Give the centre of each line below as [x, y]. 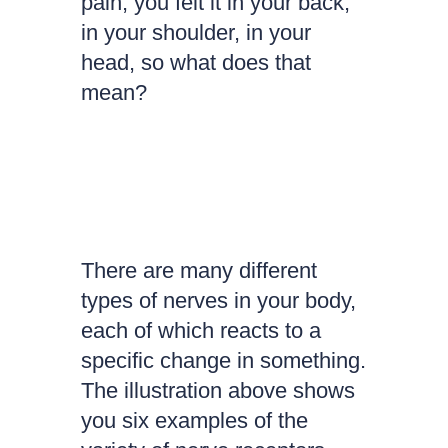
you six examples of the [194, 420]
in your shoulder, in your [195, 32]
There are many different [198, 270]
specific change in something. [223, 360]
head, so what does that [195, 62]
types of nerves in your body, [218, 300]
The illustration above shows [217, 390]
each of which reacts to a [200, 330]
